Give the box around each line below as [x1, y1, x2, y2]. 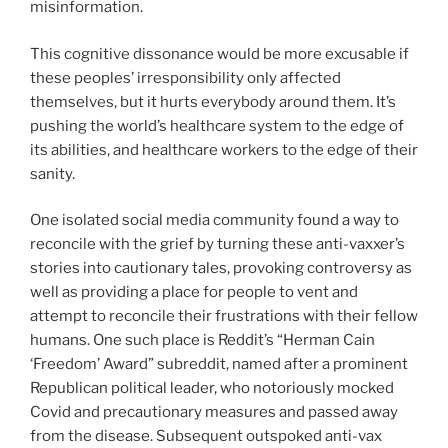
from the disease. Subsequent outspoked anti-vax [30, 427, 382, 446]
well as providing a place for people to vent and [30, 283, 358, 302]
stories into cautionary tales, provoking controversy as [30, 259, 412, 278]
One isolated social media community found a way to [30, 211, 399, 230]
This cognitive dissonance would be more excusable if [30, 44, 409, 63]
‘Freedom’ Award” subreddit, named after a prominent [30, 355, 408, 374]
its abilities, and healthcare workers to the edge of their [30, 140, 418, 159]
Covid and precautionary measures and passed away [30, 403, 398, 422]
